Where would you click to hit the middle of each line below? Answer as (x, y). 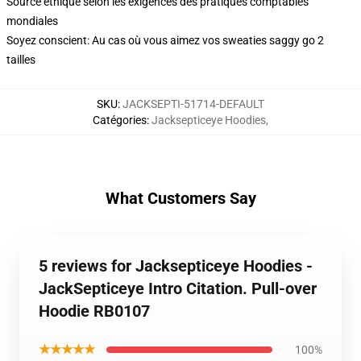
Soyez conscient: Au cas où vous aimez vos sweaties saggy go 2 (165, 40)
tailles (21, 60)
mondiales (32, 21)
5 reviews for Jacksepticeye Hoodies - (176, 266)
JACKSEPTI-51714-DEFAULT (193, 104)
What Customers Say (180, 198)
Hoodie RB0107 (94, 311)
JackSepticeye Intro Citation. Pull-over (178, 288)
